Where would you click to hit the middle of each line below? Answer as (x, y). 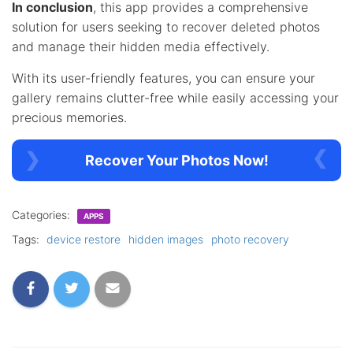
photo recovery (250, 239)
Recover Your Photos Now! (176, 160)
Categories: (43, 214)
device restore (84, 239)
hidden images (166, 239)
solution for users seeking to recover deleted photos (166, 26)
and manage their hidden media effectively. (141, 46)
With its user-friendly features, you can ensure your (163, 78)
